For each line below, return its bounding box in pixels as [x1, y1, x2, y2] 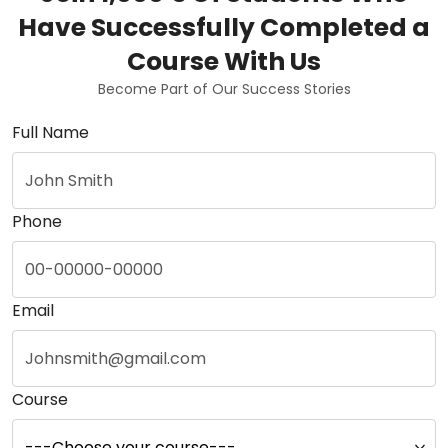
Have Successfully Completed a [18, 10, 430, 46]
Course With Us [127, 44, 321, 80]
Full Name [12, 121, 89, 145]
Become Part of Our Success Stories [97, 79, 351, 100]
